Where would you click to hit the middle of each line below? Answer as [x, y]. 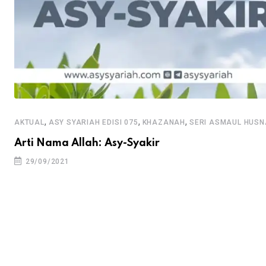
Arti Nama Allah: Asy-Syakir [87, 143]
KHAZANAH [164, 122]
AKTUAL [29, 122]
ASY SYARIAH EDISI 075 [93, 122]
